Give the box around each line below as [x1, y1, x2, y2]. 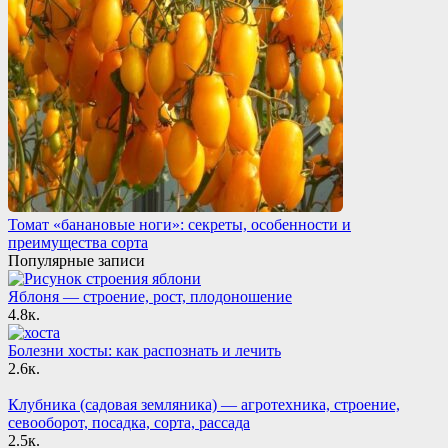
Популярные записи [8, 251, 145, 269]
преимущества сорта [8, 233, 148, 251]
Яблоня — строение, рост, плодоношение [8, 287, 292, 305]
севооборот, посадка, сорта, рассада [8, 413, 250, 431]
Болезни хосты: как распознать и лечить [8, 341, 281, 359]
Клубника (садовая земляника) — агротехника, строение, [8, 395, 400, 413]
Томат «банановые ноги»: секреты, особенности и [8, 215, 351, 233]
